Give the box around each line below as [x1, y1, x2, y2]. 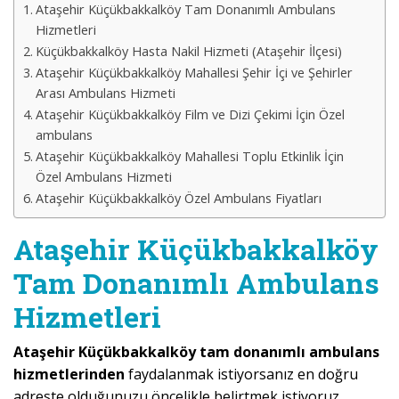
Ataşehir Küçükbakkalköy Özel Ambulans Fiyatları [35, 190, 322, 208]
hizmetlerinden [13, 364, 128, 385]
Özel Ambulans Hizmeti [35, 168, 172, 186]
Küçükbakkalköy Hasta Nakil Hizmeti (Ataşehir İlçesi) [35, 43, 342, 61]
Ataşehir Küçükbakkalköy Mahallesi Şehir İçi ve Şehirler [35, 64, 353, 82]
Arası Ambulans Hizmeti [35, 85, 175, 102]
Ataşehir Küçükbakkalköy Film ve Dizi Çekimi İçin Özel [35, 106, 345, 124]
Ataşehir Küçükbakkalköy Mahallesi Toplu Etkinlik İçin [35, 148, 344, 166]
